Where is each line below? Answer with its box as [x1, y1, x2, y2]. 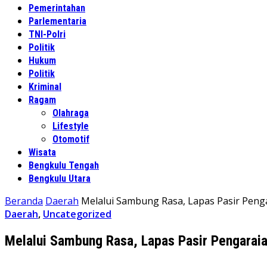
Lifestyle [52, 120, 89, 132]
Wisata [29, 147, 56, 158]
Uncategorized [43, 207, 111, 221]
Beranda [5, 194, 43, 207]
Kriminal [29, 81, 61, 92]
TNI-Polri [29, 29, 66, 40]
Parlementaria [29, 15, 86, 27]
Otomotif [52, 133, 89, 145]
